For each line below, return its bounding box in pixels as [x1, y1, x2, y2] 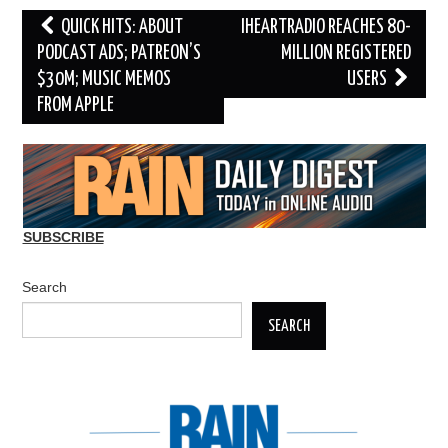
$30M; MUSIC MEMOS [37, 70, 172, 90]
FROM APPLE [37, 96, 115, 116]
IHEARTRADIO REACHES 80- [240, 18, 411, 38]
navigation [21, 42, 109, 67]
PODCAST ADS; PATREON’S [37, 44, 202, 64]
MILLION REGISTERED [280, 44, 411, 64]
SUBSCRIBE [22, 229, 104, 246]
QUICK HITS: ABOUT [58, 18, 184, 38]
